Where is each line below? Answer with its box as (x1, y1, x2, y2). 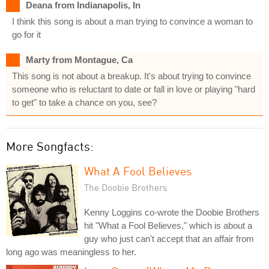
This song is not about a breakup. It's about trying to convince (12, 70, 251, 81)
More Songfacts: (6, 138, 94, 154)
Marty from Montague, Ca (26, 54, 133, 65)
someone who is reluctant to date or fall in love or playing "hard (12, 83, 255, 94)
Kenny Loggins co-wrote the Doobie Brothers (84, 207, 259, 217)
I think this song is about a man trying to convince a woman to (12, 16, 253, 26)
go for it (12, 29, 41, 40)
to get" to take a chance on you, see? (12, 97, 157, 107)
